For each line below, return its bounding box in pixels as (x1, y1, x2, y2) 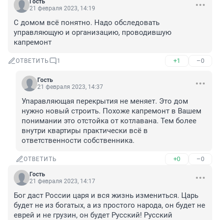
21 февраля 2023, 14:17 (29, 178, 95, 185)
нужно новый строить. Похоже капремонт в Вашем (22, 107, 201, 116)
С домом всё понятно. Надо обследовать (14, 18, 160, 27)
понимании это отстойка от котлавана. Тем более (22, 116, 196, 126)
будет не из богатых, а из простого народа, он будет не (14, 201, 205, 210)
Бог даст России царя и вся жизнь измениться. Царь (14, 191, 198, 200)
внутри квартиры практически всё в (22, 126, 148, 136)
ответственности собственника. (22, 136, 135, 145)
